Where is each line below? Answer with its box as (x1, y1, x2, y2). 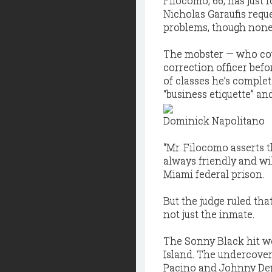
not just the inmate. (163, 208, 254, 220)
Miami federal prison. (163, 168, 264, 180)
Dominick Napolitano (163, 114, 265, 127)
